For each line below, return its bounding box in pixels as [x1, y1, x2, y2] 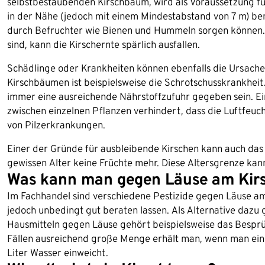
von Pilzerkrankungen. [7, 118, 105, 131]
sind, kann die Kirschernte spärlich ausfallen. [7, 38, 200, 50]
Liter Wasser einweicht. [7, 246, 108, 258]
